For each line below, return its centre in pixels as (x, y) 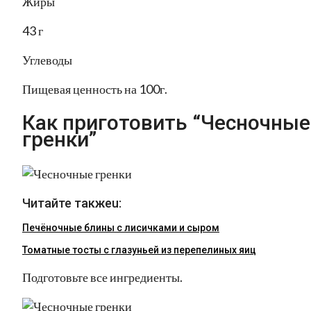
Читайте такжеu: (72, 203)
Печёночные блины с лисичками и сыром (121, 227)
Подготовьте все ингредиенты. (102, 277)
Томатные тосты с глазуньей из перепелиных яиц (139, 250)
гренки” (59, 140)
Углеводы (47, 60)
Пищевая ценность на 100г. (95, 89)
